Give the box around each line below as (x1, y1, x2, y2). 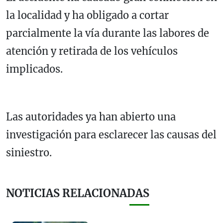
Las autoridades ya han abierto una (6, 111, 176, 123)
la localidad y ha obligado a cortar (6, 9, 169, 22)
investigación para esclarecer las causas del (6, 128, 217, 141)
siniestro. (6, 146, 52, 159)
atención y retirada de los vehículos (6, 45, 178, 58)
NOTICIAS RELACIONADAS (6, 187, 149, 201)
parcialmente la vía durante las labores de (6, 27, 209, 40)
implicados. (6, 63, 63, 76)
